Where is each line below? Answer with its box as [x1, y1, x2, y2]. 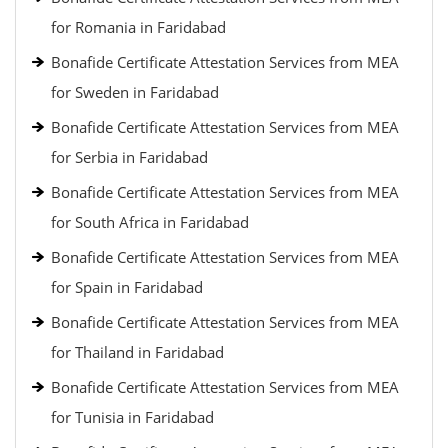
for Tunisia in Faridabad [51, 407, 214, 427]
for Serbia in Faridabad [51, 147, 208, 167]
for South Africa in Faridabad [51, 212, 249, 232]
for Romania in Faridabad [51, 17, 226, 37]
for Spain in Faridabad [51, 277, 203, 297]
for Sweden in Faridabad [51, 82, 219, 102]
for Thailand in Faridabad [51, 342, 224, 362]
